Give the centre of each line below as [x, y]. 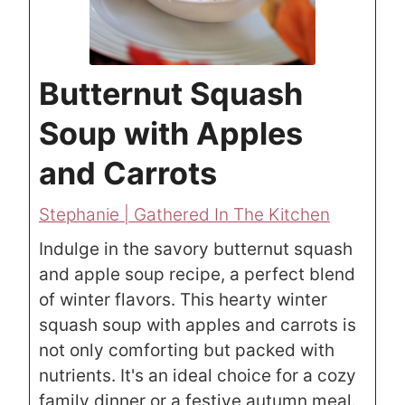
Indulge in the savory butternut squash [196, 249]
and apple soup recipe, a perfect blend [197, 274]
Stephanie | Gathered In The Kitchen [184, 214]
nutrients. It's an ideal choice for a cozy [198, 375]
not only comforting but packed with [187, 350]
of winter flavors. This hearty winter [183, 299]
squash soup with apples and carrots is [198, 325]
